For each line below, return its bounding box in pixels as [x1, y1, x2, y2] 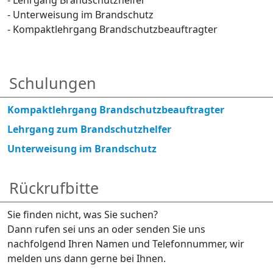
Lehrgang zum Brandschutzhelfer [7, 122, 171, 136]
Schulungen [9, 72, 96, 93]
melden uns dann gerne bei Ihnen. [7, 251, 166, 265]
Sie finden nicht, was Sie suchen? [7, 207, 158, 221]
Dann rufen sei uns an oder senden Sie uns [7, 222, 205, 236]
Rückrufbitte [9, 177, 99, 198]
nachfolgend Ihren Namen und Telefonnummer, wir [7, 236, 244, 250]
